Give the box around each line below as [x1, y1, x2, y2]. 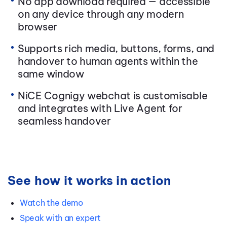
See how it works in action [8, 173, 171, 188]
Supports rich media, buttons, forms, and [18, 42, 215, 55]
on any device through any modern [18, 8, 184, 21]
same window [18, 67, 84, 81]
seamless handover [18, 115, 111, 128]
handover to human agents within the [18, 55, 198, 68]
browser [18, 20, 57, 33]
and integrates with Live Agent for [18, 102, 182, 115]
